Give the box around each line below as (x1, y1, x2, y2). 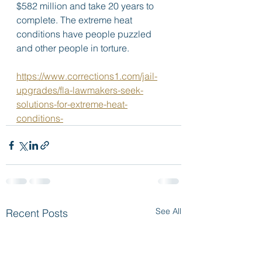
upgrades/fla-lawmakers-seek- (16, 84, 143, 96)
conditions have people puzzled (16, 28, 154, 40)
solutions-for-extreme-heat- (16, 98, 127, 110)
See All (156, 206, 181, 216)
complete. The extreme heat (16, 14, 135, 26)
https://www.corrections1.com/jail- (16, 70, 157, 82)
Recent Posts (6, 206, 68, 220)
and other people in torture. (16, 42, 132, 54)
